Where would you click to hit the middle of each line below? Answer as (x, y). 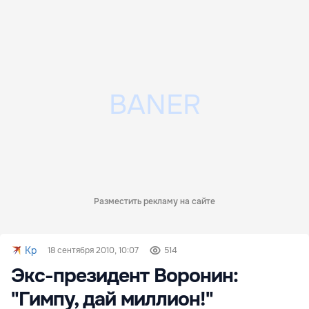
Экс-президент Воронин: (124, 276)
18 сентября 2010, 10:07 (93, 250)
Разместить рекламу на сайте (154, 201)
